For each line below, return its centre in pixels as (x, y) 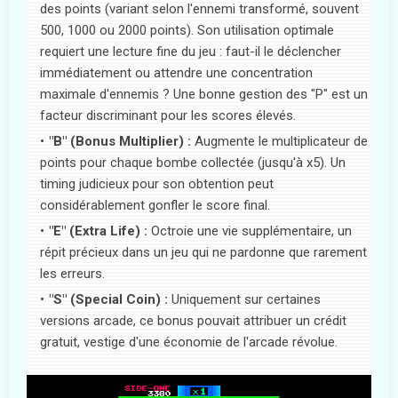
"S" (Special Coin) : (108, 300)
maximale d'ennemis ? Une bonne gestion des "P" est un (204, 95)
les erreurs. (72, 274)
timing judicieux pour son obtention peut (157, 184)
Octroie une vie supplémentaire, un (250, 231)
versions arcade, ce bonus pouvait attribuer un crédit (193, 321)
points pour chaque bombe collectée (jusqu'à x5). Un (193, 163)
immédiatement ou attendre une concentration (176, 73)
